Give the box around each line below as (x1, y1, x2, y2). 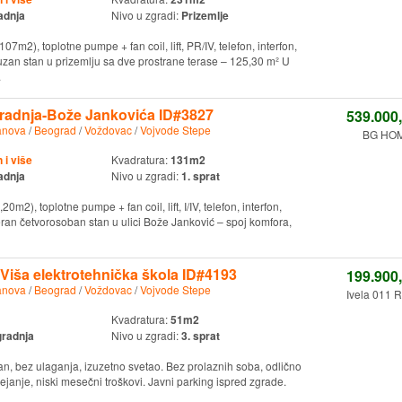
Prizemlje (180, 7, 229, 24)
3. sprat (180, 327, 220, 344)
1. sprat (180, 167, 220, 184)
